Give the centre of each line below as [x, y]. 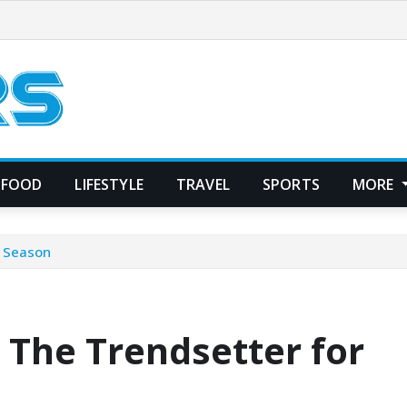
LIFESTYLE [109, 184]
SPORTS [291, 184]
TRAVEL [203, 184]
